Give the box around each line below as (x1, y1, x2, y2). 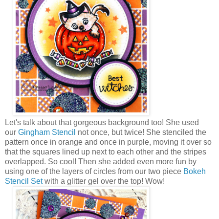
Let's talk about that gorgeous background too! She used (5, 118, 199, 127)
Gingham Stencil (18, 128, 76, 136)
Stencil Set (5, 176, 43, 185)
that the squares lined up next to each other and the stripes (5, 147, 206, 156)
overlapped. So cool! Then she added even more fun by (5, 157, 197, 166)
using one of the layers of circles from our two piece (5, 167, 183, 175)
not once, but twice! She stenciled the (76, 128, 206, 136)
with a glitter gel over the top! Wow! (43, 176, 165, 185)
